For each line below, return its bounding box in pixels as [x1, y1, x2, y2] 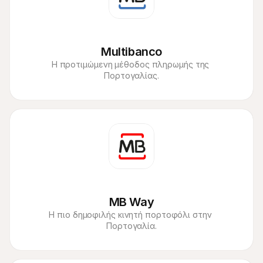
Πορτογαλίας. [104, 70, 159, 80]
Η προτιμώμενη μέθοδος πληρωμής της [51, 59, 210, 69]
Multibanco [101, 45, 162, 59]
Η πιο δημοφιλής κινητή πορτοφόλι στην [49, 210, 212, 220]
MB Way [109, 195, 154, 209]
